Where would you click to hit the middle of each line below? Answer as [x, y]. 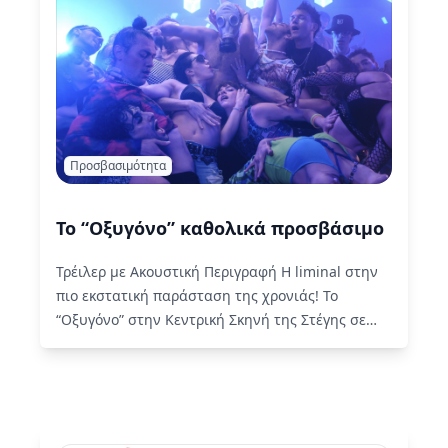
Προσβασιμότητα [118, 165]
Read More [92, 367]
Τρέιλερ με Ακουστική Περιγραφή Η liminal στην [217, 271]
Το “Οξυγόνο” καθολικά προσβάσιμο [220, 228]
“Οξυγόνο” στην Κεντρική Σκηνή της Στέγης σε [211, 319]
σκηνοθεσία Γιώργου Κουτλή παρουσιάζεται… [209, 343]
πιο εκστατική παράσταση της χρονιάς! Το [197, 295]
